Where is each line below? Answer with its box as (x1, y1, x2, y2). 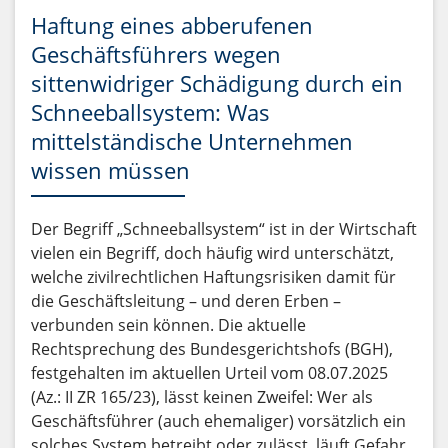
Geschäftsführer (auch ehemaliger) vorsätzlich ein (31, 410, 406, 432)
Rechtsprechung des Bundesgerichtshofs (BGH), (31, 338, 393, 360)
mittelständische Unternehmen (31, 126, 353, 156)
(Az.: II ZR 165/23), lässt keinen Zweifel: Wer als (31, 386, 373, 408)
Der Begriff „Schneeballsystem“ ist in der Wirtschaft (31, 218, 417, 240)
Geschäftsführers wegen (31, 39, 281, 69)
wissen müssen (31, 155, 190, 185)
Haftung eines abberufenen (31, 10, 313, 40)
